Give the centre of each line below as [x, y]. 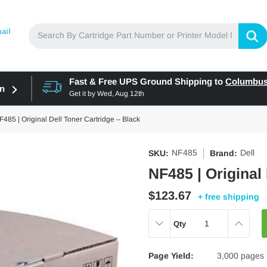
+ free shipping [229, 197]
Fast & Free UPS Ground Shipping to [146, 81]
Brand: [223, 153]
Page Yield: [171, 256]
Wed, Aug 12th [120, 94]
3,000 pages [240, 256]
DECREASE [170, 221]
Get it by [82, 94]
